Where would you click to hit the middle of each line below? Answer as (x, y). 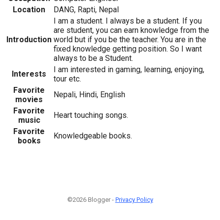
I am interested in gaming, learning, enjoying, (129, 69)
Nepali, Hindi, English (89, 94)
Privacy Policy (134, 199)
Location (29, 9)
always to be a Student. (93, 58)
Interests (29, 74)
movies (29, 99)
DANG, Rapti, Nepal (86, 9)
